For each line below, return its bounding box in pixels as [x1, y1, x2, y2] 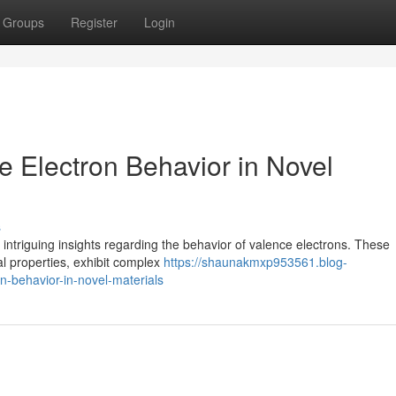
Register [71, 13, 118, 31]
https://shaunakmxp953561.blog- [164, 253, 347, 270]
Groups [3, 13, 44, 31]
